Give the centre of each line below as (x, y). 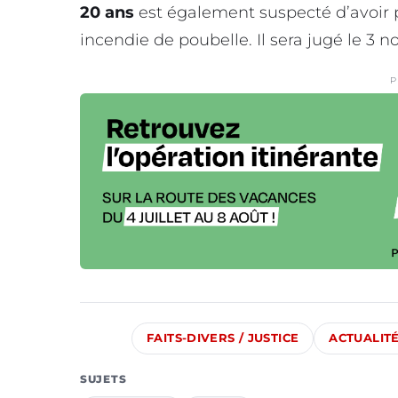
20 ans (109, 13)
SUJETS (103, 379)
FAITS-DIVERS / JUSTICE (223, 338)
